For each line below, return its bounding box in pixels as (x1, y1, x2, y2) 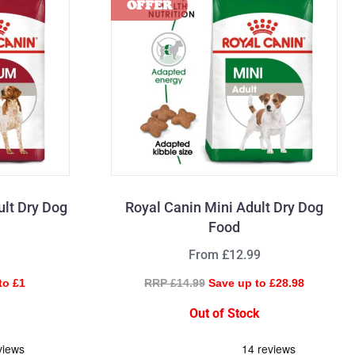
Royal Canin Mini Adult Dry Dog (125, 199, 323, 216)
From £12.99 (188, 247, 261, 262)
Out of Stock (189, 306, 260, 321)
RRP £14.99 (144, 277, 205, 289)
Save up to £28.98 (208, 277, 304, 289)
